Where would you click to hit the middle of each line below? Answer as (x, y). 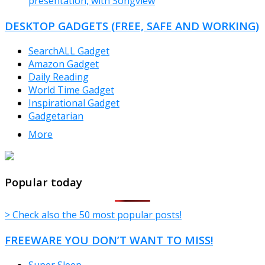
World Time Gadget (71, 90)
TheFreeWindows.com (94, 174)
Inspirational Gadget (74, 103)
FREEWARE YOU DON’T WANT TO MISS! (109, 240)
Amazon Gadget (64, 64)
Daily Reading (59, 77)
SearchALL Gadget (69, 51)
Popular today (43, 182)
